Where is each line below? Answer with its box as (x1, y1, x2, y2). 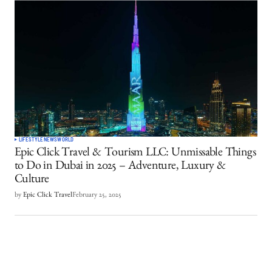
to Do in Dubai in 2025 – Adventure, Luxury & (15, 161, 226, 174)
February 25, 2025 (72, 192, 121, 200)
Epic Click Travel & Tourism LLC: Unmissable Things (15, 148, 256, 160)
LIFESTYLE (19, 136, 44, 143)
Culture (15, 174, 49, 187)
